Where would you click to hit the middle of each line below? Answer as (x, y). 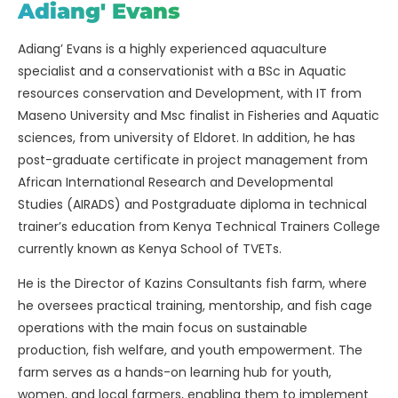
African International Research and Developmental (175, 182)
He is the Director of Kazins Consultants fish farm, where (192, 283)
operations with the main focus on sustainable (163, 328)
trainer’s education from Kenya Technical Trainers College (199, 227)
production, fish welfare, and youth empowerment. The (190, 350)
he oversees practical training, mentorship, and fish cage (195, 306)
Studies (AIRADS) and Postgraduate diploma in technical (192, 204)
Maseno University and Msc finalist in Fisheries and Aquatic (199, 115)
